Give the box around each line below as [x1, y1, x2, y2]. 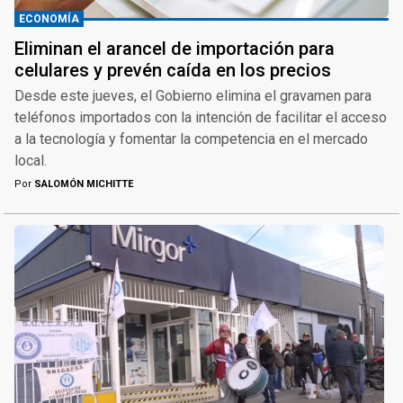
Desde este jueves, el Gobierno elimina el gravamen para [14, 87, 372, 105]
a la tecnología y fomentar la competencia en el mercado [14, 130, 368, 148]
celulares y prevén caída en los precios [14, 59, 331, 82]
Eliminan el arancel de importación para [14, 38, 335, 60]
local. [14, 152, 47, 170]
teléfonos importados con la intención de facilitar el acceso [14, 109, 387, 127]
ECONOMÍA [19, 13, 79, 26]
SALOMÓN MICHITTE [31, 178, 133, 191]
